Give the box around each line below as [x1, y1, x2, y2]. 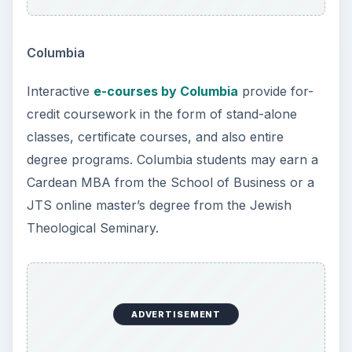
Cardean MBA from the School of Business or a [26, 174, 314, 190]
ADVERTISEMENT [130, 309, 222, 321]
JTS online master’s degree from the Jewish [26, 196, 291, 213]
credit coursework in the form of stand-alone [26, 105, 297, 122]
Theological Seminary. [26, 219, 159, 236]
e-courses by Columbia [93, 82, 238, 99]
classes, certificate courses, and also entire [26, 128, 284, 145]
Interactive [26, 82, 93, 99]
